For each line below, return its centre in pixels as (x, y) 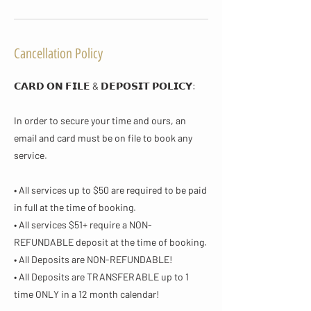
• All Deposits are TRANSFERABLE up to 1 (101, 277)
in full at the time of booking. (75, 207)
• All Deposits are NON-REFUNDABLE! (93, 259)
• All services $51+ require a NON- (83, 225)
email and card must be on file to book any (103, 138)
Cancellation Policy (58, 53)
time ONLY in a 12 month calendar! (86, 294)
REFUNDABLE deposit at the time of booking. (110, 242)
